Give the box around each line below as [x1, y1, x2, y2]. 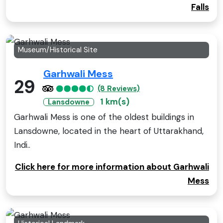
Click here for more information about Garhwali [15, 161, 209, 172]
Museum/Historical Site [18, 44, 98, 55]
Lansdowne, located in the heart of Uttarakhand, [14, 125, 204, 136]
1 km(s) [100, 96, 129, 107]
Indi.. [14, 139, 30, 150]
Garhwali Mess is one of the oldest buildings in [14, 111, 194, 122]
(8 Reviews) [98, 83, 140, 94]
